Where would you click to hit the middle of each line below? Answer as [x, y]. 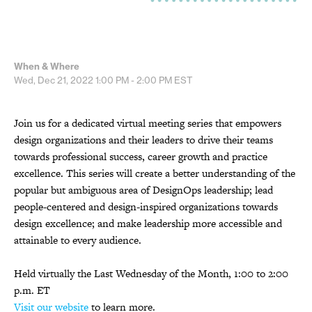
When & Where [47, 66]
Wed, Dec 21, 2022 [55, 80]
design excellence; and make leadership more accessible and [148, 223]
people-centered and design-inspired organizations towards [146, 206]
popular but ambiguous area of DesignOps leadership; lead [143, 189]
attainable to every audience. [78, 240]
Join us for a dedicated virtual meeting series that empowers [148, 123]
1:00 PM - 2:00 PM [134, 80]
